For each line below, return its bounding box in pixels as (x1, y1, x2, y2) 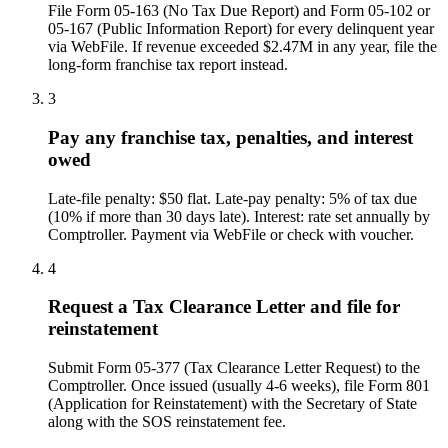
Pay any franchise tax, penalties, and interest (48, 126, 413, 148)
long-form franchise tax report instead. (48, 56, 288, 74)
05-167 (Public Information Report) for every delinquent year (48, 20, 434, 38)
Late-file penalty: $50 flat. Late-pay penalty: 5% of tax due (48, 189, 417, 207)
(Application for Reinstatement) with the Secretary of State (48, 395, 417, 413)
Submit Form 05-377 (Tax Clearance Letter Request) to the (48, 359, 420, 377)
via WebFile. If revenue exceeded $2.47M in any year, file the (48, 38, 437, 56)
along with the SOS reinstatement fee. (48, 413, 286, 431)
